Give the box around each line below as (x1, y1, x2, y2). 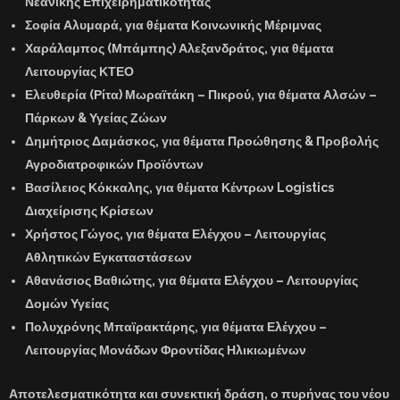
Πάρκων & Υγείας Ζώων (25, 110, 167, 125)
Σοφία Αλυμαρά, (25, 17, 122, 32)
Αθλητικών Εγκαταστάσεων (25, 249, 192, 264)
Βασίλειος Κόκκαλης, (25, 179, 153, 195)
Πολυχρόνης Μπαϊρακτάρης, (25, 319, 198, 334)
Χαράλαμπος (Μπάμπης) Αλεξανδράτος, (25, 40, 268, 55)
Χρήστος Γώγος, (25, 226, 123, 241)
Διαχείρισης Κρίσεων (25, 203, 154, 218)
